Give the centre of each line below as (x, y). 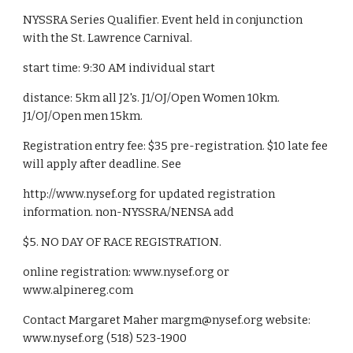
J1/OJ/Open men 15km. (83, 116)
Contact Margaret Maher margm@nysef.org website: (167, 320)
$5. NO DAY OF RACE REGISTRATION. (123, 242)
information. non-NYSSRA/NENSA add (129, 212)
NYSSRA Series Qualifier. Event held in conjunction (163, 20)
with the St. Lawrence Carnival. (108, 38)
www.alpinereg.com (78, 290)
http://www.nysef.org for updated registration (149, 194)
